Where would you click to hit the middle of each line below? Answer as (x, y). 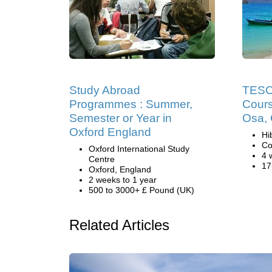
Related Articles (119, 225)
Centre (102, 159)
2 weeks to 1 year (123, 180)
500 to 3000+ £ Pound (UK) (141, 190)
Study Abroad (105, 90)
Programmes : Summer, (131, 104)
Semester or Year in (121, 118)
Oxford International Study (139, 149)
